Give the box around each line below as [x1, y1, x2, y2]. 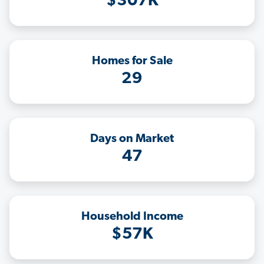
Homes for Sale [91, 55, 173, 68]
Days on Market [90, 133, 174, 146]
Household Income [81, 211, 183, 223]
